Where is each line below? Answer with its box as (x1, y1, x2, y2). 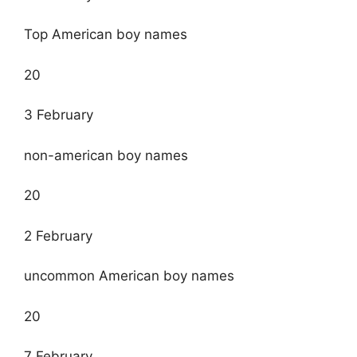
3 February (24, 107, 93, 124)
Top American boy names (24, 26, 187, 43)
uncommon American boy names (24, 268, 234, 284)
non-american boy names (24, 147, 188, 163)
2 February (24, 227, 92, 244)
